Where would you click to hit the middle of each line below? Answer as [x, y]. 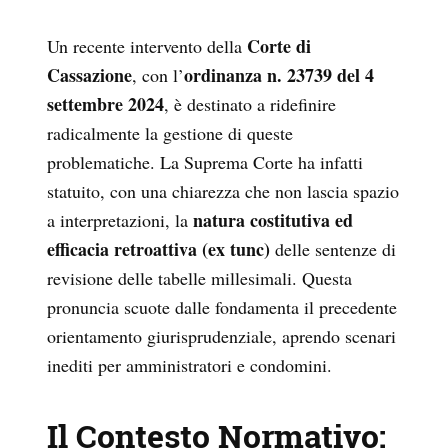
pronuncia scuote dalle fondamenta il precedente [222, 307]
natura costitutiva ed [273, 220]
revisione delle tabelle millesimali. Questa [199, 278]
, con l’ [158, 75]
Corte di [279, 46]
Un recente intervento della [147, 46]
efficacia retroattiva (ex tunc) [158, 249]
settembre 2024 [105, 104]
